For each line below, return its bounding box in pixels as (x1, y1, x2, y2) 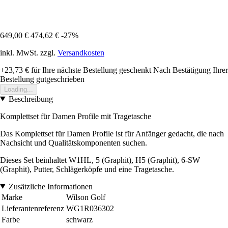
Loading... (4, 85, 33, 93)
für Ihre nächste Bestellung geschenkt (29, 65, 151, 74)
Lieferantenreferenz (2, 204, 64, 213)
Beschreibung (8, 94, 53, 103)
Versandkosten (58, 48, 104, 57)
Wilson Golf (66, 192, 105, 202)
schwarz (66, 215, 93, 224)
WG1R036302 (66, 204, 114, 213)
